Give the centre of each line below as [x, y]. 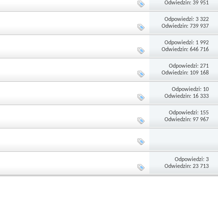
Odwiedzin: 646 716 [185, 49]
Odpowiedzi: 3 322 [187, 19]
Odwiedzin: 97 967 [187, 119]
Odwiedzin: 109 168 [185, 73]
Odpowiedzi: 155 [189, 113]
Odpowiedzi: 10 [191, 89]
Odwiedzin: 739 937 [185, 26]
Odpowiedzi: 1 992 [187, 43]
